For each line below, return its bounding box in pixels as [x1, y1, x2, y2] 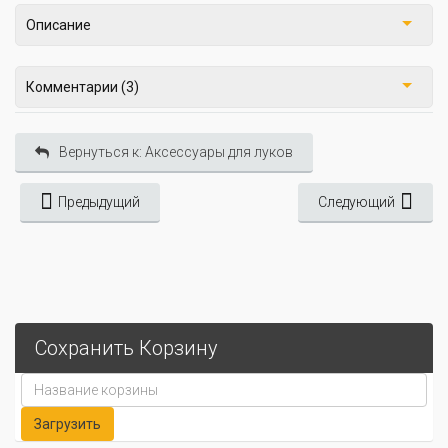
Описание [26, 17, 91, 34]
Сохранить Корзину [35, 336, 218, 361]
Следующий [318, 194, 395, 211]
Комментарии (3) [26, 79, 139, 96]
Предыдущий [58, 194, 140, 211]
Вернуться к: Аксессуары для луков [59, 144, 293, 161]
